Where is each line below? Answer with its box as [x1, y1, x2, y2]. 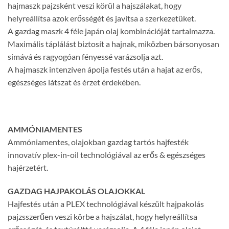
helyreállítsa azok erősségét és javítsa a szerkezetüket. [8, 13, 196, 24]
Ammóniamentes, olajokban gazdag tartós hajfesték [8, 137, 189, 147]
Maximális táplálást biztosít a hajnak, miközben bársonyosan [8, 39, 219, 49]
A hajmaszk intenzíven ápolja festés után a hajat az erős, [8, 64, 202, 75]
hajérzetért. [8, 163, 48, 173]
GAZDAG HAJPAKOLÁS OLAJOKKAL [8, 186, 145, 196]
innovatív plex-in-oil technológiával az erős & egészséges [8, 150, 205, 160]
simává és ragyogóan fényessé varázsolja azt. [8, 52, 163, 62]
